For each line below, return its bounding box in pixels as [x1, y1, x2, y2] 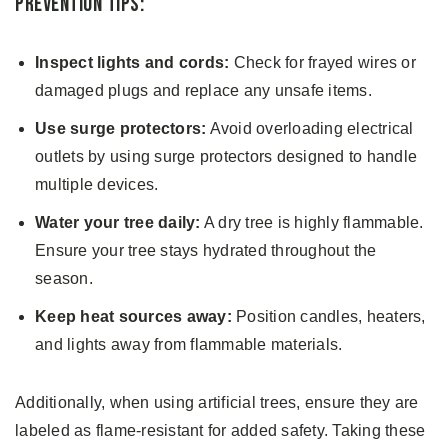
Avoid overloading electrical [206, 119, 414, 137]
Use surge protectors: [35, 119, 207, 137]
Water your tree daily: [35, 213, 201, 231]
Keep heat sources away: [35, 307, 232, 325]
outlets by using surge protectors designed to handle [35, 147, 417, 165]
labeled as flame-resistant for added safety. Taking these [15, 421, 426, 439]
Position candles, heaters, [231, 307, 426, 325]
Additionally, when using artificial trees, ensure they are [15, 393, 419, 411]
